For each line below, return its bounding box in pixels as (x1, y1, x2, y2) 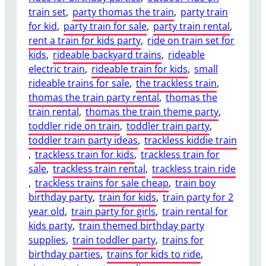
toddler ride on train (28, 119, 120, 132)
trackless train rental (53, 161, 145, 175)
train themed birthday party (79, 218, 204, 232)
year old (28, 204, 65, 218)
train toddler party (72, 233, 156, 246)
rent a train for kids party (28, 33, 141, 47)
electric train (28, 62, 85, 75)
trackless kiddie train (144, 133, 237, 147)
